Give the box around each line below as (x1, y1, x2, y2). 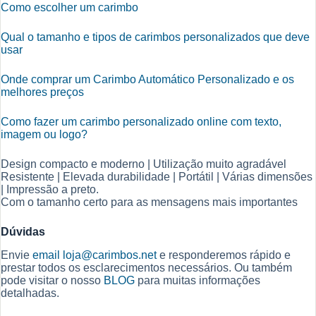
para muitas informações (135, 274, 260, 287)
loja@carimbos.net (63, 249, 157, 262)
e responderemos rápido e (157, 249, 291, 262)
